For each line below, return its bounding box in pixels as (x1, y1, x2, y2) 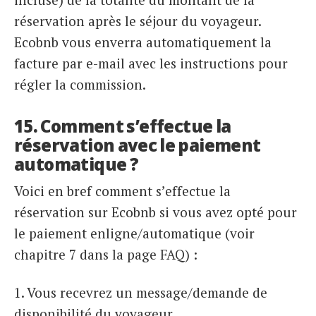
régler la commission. (14, 75, 146, 94)
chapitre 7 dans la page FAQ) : (14, 245, 197, 263)
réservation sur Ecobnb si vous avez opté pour (14, 202, 297, 221)
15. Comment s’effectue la (14, 114, 231, 138)
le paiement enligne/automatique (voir (14, 224, 255, 242)
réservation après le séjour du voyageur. (14, 12, 261, 30)
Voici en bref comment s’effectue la (14, 181, 231, 200)
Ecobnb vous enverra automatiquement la (14, 33, 272, 51)
